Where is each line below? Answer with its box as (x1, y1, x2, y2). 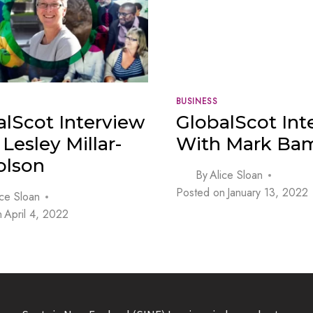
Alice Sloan (209, 167, 263, 184)
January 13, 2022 (226, 184, 308, 201)
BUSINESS (175, 95, 218, 108)
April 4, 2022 (4, 206, 69, 223)
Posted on (175, 184, 225, 201)
